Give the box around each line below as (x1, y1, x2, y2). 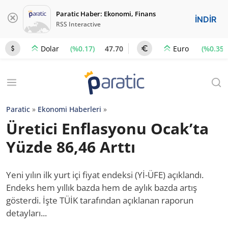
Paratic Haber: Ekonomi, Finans (56, 9, 156, 18)
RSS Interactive (56, 20, 101, 28)
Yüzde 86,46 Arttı (6, 136, 135, 157)
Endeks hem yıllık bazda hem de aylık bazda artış (6, 182, 197, 193)
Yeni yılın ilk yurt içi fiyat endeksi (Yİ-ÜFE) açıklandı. (6, 169, 204, 181)
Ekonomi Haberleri (38, 104, 101, 114)
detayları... (6, 207, 47, 219)
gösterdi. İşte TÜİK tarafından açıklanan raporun (6, 194, 193, 206)
